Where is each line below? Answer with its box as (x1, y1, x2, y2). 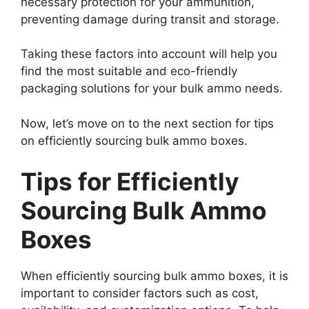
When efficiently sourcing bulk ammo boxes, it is (21, 269, 288, 283)
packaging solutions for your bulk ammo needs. (21, 81, 283, 96)
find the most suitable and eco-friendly (21, 64, 237, 79)
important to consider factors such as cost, (21, 286, 259, 301)
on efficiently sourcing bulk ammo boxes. (21, 133, 248, 148)
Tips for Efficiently (21, 167, 239, 197)
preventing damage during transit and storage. (21, 12, 279, 26)
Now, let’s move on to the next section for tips (21, 116, 274, 130)
